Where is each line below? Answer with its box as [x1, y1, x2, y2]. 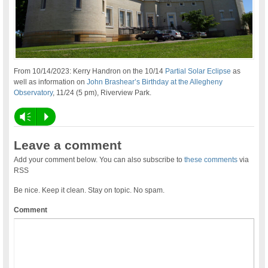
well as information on [14, 78, 87, 87]
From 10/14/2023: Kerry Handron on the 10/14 [14, 67, 166, 76]
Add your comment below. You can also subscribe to [14, 156, 185, 165]
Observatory [14, 89, 53, 98]
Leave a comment [14, 138, 122, 153]
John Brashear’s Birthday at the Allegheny [87, 78, 223, 87]
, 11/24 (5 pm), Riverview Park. [53, 89, 152, 98]
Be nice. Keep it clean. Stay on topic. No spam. [14, 186, 165, 195]
